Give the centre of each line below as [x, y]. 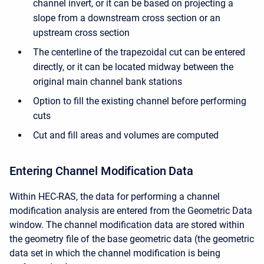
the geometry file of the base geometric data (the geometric [132, 239]
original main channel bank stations [108, 82]
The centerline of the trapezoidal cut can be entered [139, 52]
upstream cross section [81, 33]
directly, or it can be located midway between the [133, 67]
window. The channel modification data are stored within [127, 225]
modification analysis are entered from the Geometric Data [131, 211]
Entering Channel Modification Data [101, 171]
